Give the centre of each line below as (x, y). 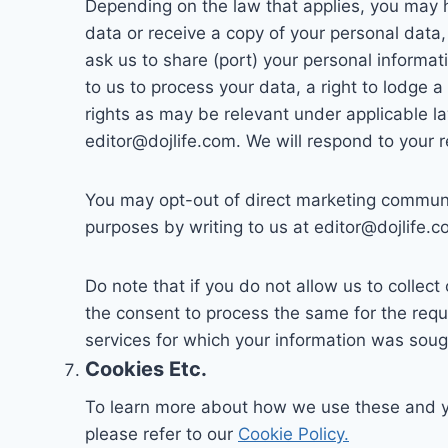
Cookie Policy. (293, 434)
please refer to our (161, 434)
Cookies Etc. (146, 369)
